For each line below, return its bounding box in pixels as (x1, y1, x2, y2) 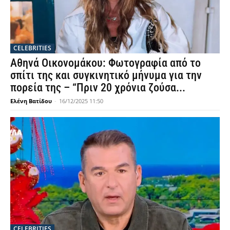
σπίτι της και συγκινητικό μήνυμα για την (10, 68, 202, 82)
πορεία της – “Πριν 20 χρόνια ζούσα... (10, 81, 185, 94)
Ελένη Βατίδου (10, 97, 52, 105)
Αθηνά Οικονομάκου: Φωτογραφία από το (10, 56, 201, 69)
